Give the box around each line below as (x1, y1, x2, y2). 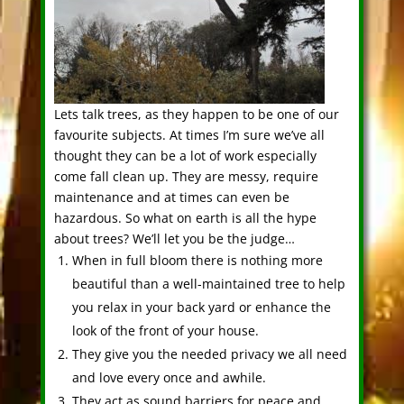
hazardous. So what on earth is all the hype (53, 209, 317, 227)
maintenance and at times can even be (53, 188, 289, 207)
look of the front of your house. (71, 322, 259, 340)
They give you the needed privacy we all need (71, 345, 347, 363)
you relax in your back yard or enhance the (71, 298, 331, 317)
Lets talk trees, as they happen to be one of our (53, 106, 339, 124)
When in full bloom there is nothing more (71, 252, 323, 270)
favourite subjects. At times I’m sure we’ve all (53, 126, 325, 144)
